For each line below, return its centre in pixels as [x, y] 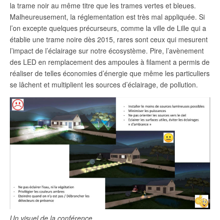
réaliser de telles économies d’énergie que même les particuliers [110, 73]
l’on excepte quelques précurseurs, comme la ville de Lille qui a [108, 28]
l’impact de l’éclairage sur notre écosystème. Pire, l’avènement [107, 50]
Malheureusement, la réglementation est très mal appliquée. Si [107, 16]
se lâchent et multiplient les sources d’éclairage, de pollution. [104, 84]
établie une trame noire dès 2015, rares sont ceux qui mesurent [109, 39]
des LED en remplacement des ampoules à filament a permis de [110, 62]
